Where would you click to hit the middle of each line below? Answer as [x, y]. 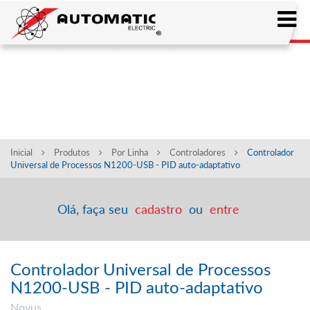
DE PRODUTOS [65, 90]
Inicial [22, 153]
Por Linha [131, 153]
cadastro [158, 209]
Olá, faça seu [94, 209]
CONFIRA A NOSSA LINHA [103, 74]
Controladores [199, 153]
